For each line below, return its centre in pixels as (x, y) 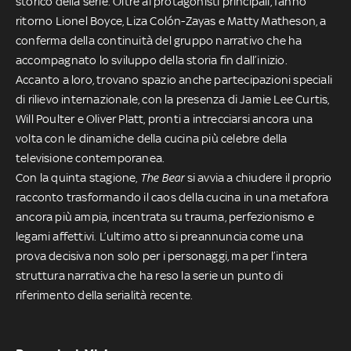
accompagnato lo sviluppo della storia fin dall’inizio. (152, 60)
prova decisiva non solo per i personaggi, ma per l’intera (162, 255)
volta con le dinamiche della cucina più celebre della (152, 138)
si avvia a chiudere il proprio (258, 177)
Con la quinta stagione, (78, 177)
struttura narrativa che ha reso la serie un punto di (150, 275)
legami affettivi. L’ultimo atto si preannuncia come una (160, 236)
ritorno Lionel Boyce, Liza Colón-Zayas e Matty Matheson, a (171, 20)
